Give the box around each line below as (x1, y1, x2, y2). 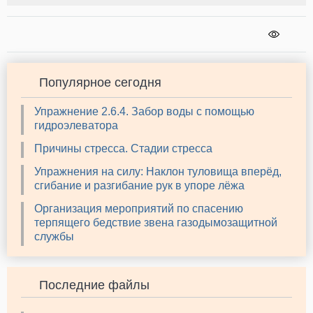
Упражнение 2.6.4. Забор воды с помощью (34, 105, 254, 118)
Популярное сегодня (39, 75, 161, 90)
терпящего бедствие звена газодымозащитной (34, 217, 277, 229)
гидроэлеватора (34, 119, 118, 132)
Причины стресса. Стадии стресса (34, 143, 212, 155)
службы (34, 231, 74, 243)
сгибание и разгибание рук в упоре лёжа (34, 180, 245, 192)
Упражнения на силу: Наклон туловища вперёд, (34, 166, 282, 178)
